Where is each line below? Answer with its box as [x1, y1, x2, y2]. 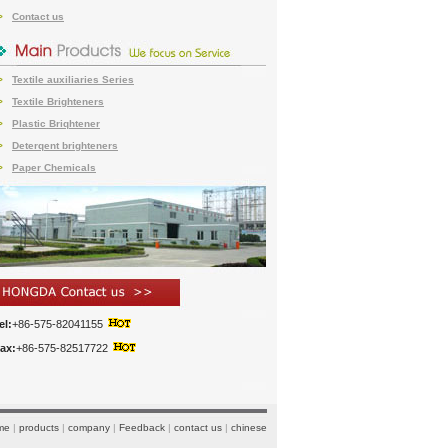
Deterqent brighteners [12, 140, 118, 151]
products [18, 422, 59, 433]
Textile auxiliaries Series [12, 74, 134, 85]
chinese [230, 422, 267, 433]
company [67, 422, 110, 433]
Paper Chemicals [12, 162, 96, 173]
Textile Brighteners [12, 96, 104, 107]
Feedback [118, 422, 168, 433]
